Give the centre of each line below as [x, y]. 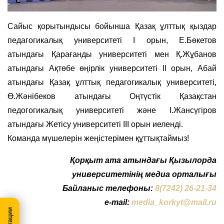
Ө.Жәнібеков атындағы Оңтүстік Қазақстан [112, 96]
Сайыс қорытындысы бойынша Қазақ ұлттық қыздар [112, 26]
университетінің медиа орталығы [144, 174]
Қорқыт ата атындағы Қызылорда [143, 160]
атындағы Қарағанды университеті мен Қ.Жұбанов [112, 54]
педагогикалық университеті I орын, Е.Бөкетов [112, 40]
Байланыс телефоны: [109, 188]
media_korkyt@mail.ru [174, 202]
